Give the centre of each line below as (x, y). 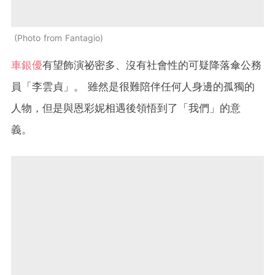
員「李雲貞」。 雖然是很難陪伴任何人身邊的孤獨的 (133, 87)
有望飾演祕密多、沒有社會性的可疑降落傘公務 (152, 65)
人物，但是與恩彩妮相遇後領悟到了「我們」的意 (126, 108)
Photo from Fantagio (59, 38)
